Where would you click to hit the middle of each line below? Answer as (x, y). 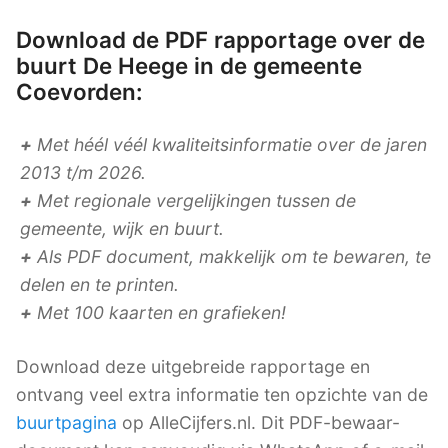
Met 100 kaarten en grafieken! (159, 312)
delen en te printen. (99, 284)
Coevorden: (79, 91)
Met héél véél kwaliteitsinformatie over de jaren (229, 144)
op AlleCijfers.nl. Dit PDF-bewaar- (258, 422)
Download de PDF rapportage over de (220, 39)
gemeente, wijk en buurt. (122, 228)
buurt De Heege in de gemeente (189, 65)
